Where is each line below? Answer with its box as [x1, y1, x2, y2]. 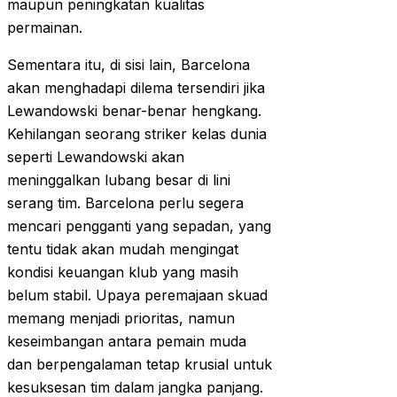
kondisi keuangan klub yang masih [7, 263, 238, 282]
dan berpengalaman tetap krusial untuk [7, 355, 272, 374]
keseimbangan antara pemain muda [7, 332, 246, 351]
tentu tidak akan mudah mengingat [7, 240, 238, 259]
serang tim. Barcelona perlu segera [7, 194, 244, 213]
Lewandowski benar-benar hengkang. [7, 102, 261, 121]
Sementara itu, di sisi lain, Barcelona [7, 56, 250, 74]
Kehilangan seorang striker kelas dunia [7, 125, 267, 144]
